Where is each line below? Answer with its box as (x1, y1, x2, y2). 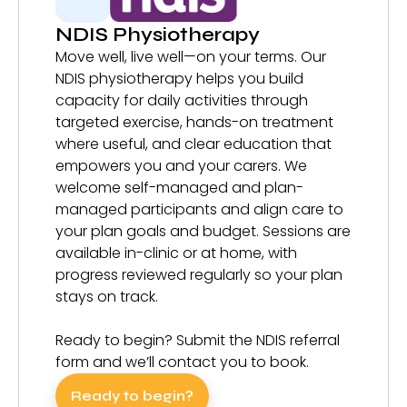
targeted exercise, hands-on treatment (55, 111, 333, 133)
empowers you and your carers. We (55, 154, 307, 176)
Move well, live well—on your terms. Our (55, 45, 326, 67)
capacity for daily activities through (55, 89, 308, 111)
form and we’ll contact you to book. (55, 351, 309, 372)
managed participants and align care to (55, 198, 343, 220)
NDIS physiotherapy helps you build (55, 67, 303, 89)
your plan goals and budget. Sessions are (55, 220, 351, 242)
